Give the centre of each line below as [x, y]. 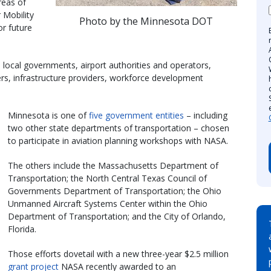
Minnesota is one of [48, 115]
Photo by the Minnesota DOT [146, 21]
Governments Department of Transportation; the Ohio [115, 191]
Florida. [22, 229]
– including [206, 115]
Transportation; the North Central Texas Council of [107, 178]
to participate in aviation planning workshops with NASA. [118, 140]
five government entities [136, 115]
